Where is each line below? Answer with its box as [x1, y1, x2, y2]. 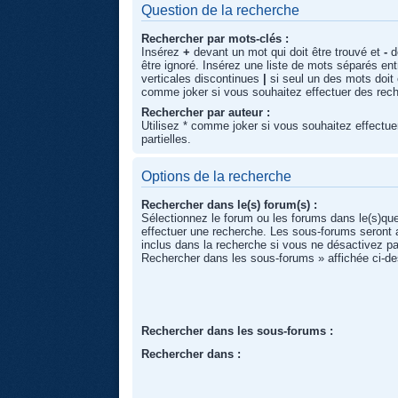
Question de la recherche [141, 2, 300, 18]
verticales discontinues [141, 71, 264, 85]
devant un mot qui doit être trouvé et [190, 44, 385, 59]
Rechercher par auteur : [141, 105, 271, 119]
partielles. [141, 131, 192, 146]
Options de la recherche [141, 168, 292, 184]
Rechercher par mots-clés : [141, 31, 290, 45]
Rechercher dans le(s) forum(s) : [141, 197, 318, 211]
